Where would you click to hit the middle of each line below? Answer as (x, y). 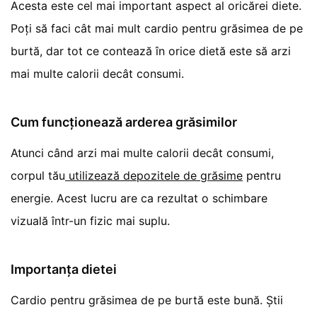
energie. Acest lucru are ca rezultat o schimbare (139, 198)
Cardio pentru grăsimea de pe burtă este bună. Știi (147, 300)
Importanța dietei (64, 269)
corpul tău (38, 175)
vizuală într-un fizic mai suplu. (91, 220)
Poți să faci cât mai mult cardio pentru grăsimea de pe (157, 28)
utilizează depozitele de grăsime (154, 175)
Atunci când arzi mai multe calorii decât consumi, (143, 152)
